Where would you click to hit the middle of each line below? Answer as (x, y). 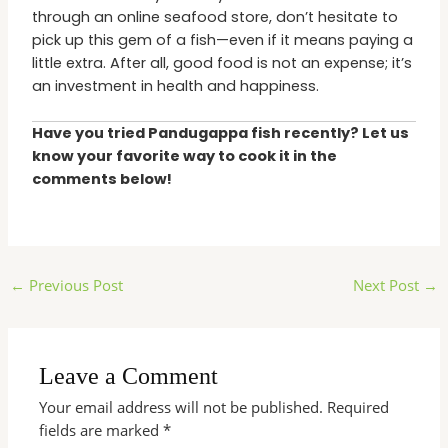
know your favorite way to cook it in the (185, 155)
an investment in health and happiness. (176, 85)
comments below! (102, 178)
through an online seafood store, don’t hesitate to (215, 16)
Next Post (388, 285)
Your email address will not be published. (181, 407)
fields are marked (101, 430)
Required (358, 407)
